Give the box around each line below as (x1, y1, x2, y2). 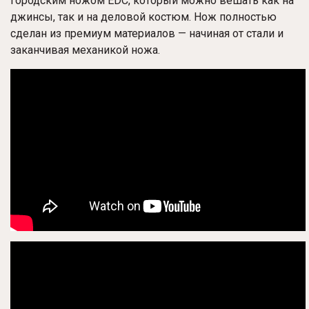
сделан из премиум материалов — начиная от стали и (10, 27, 283, 41)
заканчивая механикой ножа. (10, 43, 160, 57)
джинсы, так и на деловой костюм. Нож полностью (10, 10, 277, 24)
